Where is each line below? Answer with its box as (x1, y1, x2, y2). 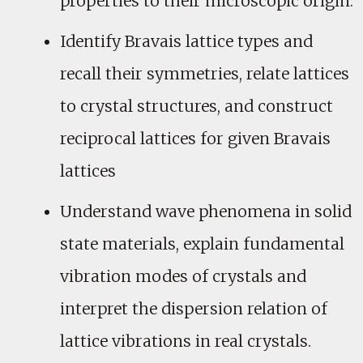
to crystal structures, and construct (60, 96, 333, 117)
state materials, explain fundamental (60, 234, 344, 254)
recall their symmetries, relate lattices (60, 64, 349, 84)
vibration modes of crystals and (60, 267, 306, 287)
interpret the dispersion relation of (60, 299, 327, 319)
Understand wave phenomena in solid (60, 202, 352, 222)
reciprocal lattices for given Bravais (60, 129, 331, 149)
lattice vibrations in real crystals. (60, 331, 311, 352)
